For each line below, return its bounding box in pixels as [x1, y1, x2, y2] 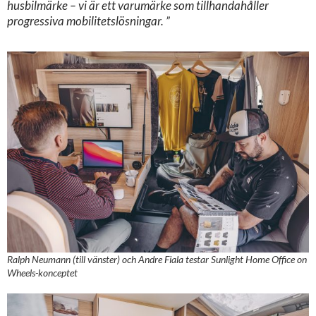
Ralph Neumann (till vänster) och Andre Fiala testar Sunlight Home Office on [7, 253, 307, 265]
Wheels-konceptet [7, 266, 78, 279]
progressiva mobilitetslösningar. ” [7, 13, 170, 28]
